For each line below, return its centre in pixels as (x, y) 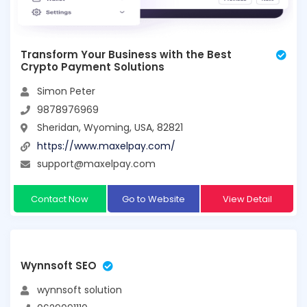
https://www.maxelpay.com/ (106, 146)
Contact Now (60, 199)
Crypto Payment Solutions (93, 67)
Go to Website (153, 199)
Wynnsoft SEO (59, 266)
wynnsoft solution (79, 290)
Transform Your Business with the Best (126, 55)
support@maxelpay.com (96, 164)
